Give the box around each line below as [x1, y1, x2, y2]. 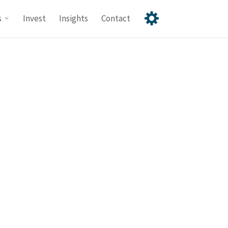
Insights [59, 13, 88, 24]
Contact [101, 13, 130, 24]
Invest [22, 13, 46, 24]
